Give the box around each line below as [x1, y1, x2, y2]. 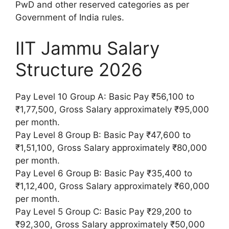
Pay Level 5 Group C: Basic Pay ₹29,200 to [15, 206, 192, 217]
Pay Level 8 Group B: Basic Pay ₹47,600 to [15, 129, 191, 140]
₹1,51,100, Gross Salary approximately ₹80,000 [15, 142, 207, 153]
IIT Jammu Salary [15, 37, 159, 59]
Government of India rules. [15, 12, 124, 23]
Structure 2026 [15, 58, 143, 80]
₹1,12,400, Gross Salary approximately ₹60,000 [15, 180, 210, 191]
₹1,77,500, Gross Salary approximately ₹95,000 [15, 104, 209, 114]
